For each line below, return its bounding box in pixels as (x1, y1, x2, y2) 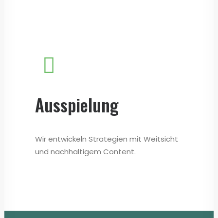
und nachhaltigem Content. (35, 146, 136, 157)
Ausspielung (35, 92, 119, 117)
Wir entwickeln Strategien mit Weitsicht (35, 134, 178, 144)
